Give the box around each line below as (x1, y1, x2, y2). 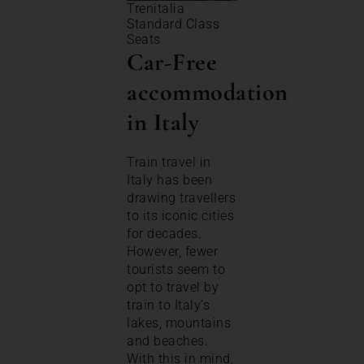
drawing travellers (127, 190, 236, 206)
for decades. (127, 226, 201, 242)
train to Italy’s (127, 297, 210, 314)
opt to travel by (127, 279, 219, 296)
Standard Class (127, 16, 219, 32)
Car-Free (127, 47, 217, 78)
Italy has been (127, 172, 212, 188)
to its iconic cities (127, 208, 234, 224)
